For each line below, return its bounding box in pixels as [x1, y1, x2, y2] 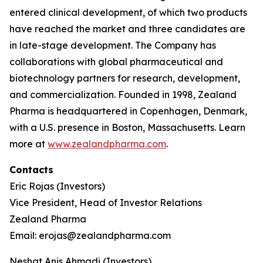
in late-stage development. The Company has [9, 39, 216, 51]
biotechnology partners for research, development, [9, 72, 240, 84]
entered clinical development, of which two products [9, 6, 247, 18]
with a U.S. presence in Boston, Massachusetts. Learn [9, 122, 245, 133]
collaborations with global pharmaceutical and [9, 56, 223, 68]
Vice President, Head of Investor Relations [9, 197, 202, 208]
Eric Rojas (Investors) [9, 180, 105, 192]
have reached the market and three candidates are [9, 23, 245, 35]
